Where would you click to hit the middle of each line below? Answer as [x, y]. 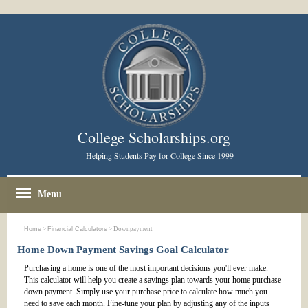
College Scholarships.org [154, 137]
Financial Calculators [77, 229]
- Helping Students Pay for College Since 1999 [157, 156]
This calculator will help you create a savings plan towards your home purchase [153, 280]
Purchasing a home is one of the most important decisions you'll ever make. [146, 268]
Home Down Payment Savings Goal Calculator [123, 250]
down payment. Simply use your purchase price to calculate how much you [146, 292]
